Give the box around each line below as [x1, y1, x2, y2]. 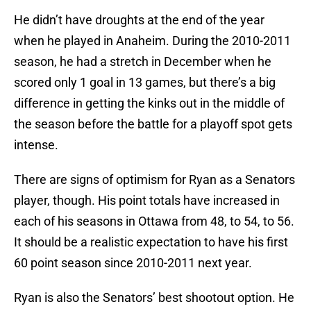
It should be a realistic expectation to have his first [14, 235, 288, 250]
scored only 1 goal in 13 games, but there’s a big [14, 75, 276, 90]
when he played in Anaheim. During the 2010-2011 [14, 33, 291, 49]
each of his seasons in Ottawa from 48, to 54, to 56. [14, 214, 294, 229]
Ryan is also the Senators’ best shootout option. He [14, 290, 294, 305]
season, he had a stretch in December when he [14, 54, 271, 69]
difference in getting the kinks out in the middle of [14, 96, 285, 111]
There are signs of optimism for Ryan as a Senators [14, 172, 295, 187]
